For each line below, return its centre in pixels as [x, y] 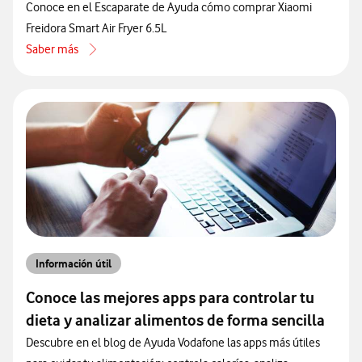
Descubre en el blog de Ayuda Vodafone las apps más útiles [173, 343]
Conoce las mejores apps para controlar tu [170, 298]
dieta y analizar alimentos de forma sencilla [175, 321]
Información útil [74, 264]
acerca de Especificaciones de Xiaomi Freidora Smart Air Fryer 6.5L [189, 59]
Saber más [52, 50]
